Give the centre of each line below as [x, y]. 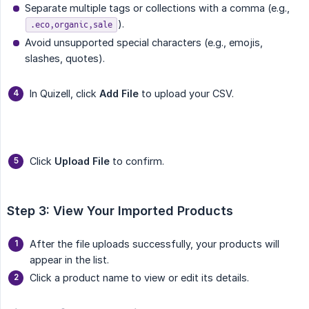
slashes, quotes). [65, 59]
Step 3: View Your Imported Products [120, 211]
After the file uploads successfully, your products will [154, 244]
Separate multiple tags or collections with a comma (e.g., [157, 8]
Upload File [82, 161]
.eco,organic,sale [71, 25]
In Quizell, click [64, 94]
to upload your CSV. [186, 94]
